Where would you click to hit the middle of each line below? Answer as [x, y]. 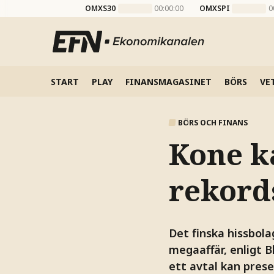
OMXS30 [101, 8]
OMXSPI [214, 8]
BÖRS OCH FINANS [213, 122]
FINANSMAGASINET [168, 81]
